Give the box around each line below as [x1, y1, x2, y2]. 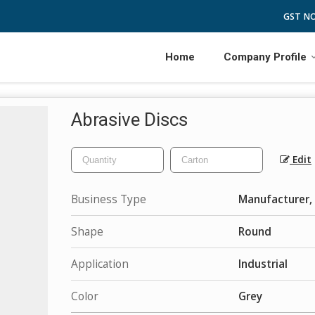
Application [71, 257, 129, 271]
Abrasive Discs [71, 109, 188, 130]
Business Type [71, 192, 146, 207]
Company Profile [224, 51, 307, 63]
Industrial [238, 257, 288, 271]
